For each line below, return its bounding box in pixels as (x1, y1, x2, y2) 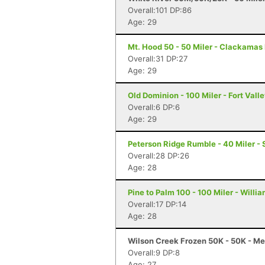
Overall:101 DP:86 (128, 5, 192, 15)
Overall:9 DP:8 (128, 248, 180, 257)
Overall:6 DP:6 (128, 102, 180, 112)
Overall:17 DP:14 (128, 199, 186, 209)
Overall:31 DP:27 (128, 54, 188, 63)
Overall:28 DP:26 (128, 151, 189, 160)
